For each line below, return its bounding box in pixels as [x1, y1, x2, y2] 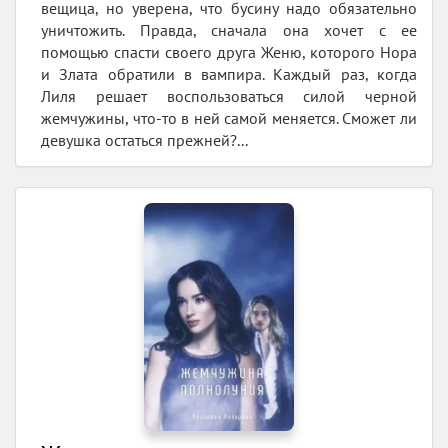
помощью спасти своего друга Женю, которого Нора [41, 41, 417, 62]
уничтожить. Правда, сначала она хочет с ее [41, 19, 417, 40]
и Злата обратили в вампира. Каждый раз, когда [41, 63, 417, 84]
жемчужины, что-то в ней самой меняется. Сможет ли [41, 107, 417, 128]
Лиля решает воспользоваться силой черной [41, 85, 417, 106]
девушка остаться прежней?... [41, 129, 248, 150]
